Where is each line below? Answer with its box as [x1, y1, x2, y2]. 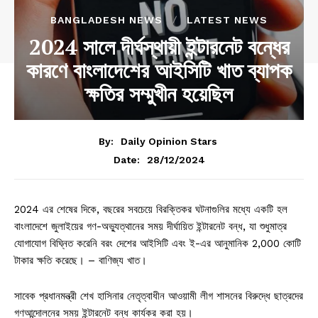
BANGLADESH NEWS [50, 14, 163, 26]
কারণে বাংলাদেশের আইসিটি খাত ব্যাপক [26, 56, 292, 85]
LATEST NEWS [187, 14, 268, 26]
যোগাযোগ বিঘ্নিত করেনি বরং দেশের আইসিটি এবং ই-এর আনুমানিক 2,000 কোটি [14, 236, 301, 250]
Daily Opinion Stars [121, 135, 217, 147]
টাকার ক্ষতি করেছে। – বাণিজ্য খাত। [14, 253, 147, 267]
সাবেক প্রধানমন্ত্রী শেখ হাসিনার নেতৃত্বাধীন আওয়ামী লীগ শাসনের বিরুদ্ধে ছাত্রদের [14, 289, 303, 302]
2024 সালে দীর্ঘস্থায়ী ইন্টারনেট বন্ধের [28, 33, 290, 62]
